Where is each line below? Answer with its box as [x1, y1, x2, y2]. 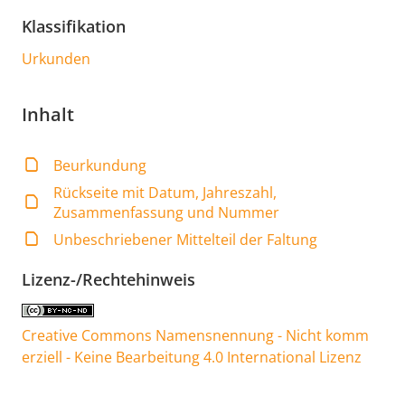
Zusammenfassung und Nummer [53, 202, 280, 222]
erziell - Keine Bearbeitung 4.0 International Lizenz [22, 346, 362, 367]
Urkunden [22, 48, 90, 69]
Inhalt [22, 101, 74, 127]
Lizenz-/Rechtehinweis [22, 268, 195, 290]
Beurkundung [53, 155, 147, 175]
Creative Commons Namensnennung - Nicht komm [22, 325, 369, 345]
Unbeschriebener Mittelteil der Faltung [53, 229, 318, 250]
